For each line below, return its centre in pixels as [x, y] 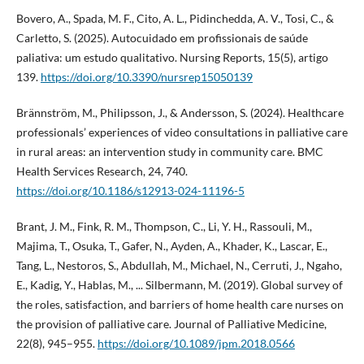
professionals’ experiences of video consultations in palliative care [182, 132]
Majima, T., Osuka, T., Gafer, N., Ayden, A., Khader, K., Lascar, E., [171, 246]
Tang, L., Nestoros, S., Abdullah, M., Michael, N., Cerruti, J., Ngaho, [179, 266]
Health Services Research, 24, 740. [102, 171]
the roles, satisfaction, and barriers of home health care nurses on [180, 305]
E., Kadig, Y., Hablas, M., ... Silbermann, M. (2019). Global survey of [179, 285]
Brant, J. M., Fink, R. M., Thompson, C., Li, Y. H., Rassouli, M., [164, 227]
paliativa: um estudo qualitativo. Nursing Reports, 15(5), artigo [172, 58]
